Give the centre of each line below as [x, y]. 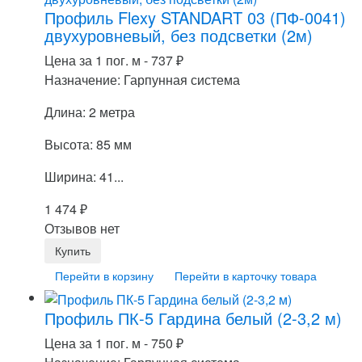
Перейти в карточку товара [246, 275]
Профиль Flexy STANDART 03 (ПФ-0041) [195, 17]
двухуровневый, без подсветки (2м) [179, 35]
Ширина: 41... [84, 176]
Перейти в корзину [104, 275]
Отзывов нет [82, 228]
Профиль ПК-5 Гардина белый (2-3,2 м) [193, 318]
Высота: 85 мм [88, 144]
